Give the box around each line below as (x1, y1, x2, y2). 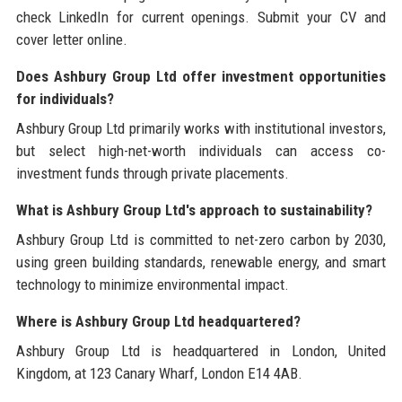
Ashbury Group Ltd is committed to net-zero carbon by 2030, (15, 230, 387, 249)
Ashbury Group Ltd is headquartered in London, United (15, 341, 387, 360)
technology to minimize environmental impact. (15, 275, 289, 293)
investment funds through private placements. (15, 163, 289, 182)
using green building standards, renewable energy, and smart (15, 252, 387, 271)
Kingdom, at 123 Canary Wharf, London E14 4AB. (15, 363, 302, 382)
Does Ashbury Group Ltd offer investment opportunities (15, 66, 387, 85)
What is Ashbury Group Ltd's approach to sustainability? (15, 200, 372, 219)
